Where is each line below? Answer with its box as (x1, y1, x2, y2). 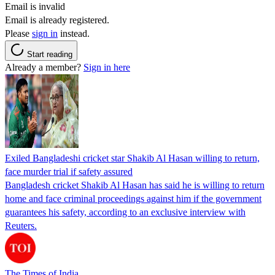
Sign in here (83, 61, 130, 72)
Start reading (27, 49, 72, 59)
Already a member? (5, 61, 83, 72)
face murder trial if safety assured (5, 166, 133, 177)
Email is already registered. (5, 14, 109, 25)
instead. (58, 28, 90, 39)
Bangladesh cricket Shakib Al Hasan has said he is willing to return (5, 179, 265, 190)
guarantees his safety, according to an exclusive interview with (5, 206, 246, 217)
